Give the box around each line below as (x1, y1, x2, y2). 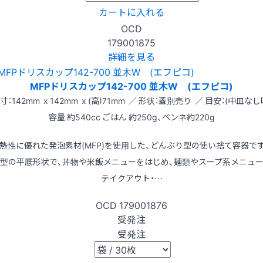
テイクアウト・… (100, 171, 163, 184)
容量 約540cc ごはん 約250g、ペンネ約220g (48, 110, 215, 123)
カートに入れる (99, 4, 164, 19)
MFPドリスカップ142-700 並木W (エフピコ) (30, 78, 233, 93)
